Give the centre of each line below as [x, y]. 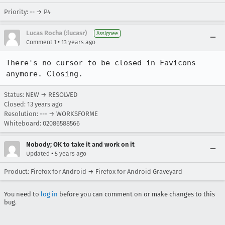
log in [49, 194]
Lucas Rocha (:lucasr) [57, 33]
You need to [22, 194]
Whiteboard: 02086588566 [42, 123]
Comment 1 [41, 42]
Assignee [107, 33]
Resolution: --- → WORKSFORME [51, 114]
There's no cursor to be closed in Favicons [101, 63]
